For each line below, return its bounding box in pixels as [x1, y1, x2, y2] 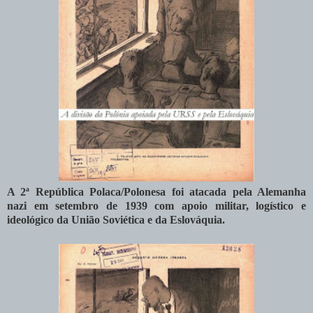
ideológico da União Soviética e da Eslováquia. [7, 214, 225, 226]
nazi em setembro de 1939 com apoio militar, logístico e [7, 200, 306, 212]
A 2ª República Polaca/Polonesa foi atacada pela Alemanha [7, 186, 306, 198]
